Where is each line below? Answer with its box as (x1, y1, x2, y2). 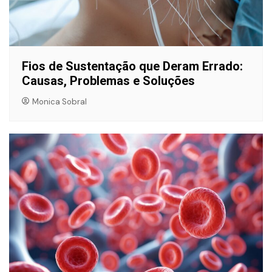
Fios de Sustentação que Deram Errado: (22, 59, 243, 74)
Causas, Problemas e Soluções (22, 73, 195, 89)
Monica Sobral (32, 96, 87, 107)
